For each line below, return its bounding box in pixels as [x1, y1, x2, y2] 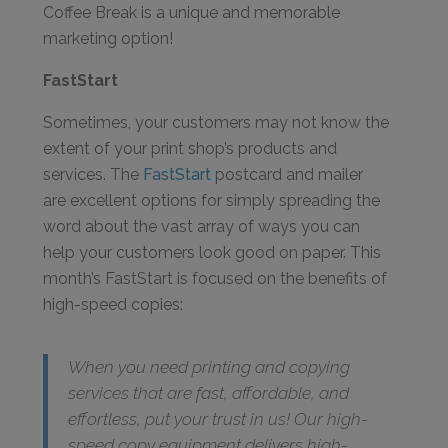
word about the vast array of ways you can [43, 217, 361, 236]
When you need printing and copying [68, 357, 351, 377]
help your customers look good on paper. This [43, 243, 382, 262]
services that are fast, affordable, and [68, 383, 350, 403]
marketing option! [43, 29, 174, 48]
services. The [43, 165, 144, 184]
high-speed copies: [43, 295, 184, 314]
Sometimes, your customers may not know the [43, 113, 390, 132]
